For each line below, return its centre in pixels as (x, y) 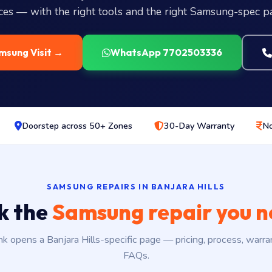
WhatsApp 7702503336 (166, 52)
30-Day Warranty (199, 126)
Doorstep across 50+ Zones (77, 126)
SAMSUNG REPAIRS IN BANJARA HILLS (136, 186)
